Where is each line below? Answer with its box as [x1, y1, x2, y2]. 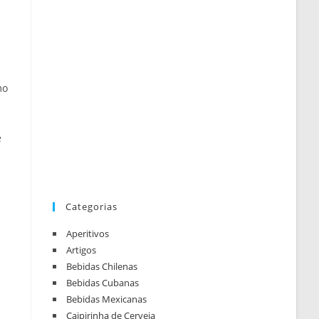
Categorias [66, 200, 118, 214]
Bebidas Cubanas [66, 276, 140, 290]
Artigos [66, 244, 97, 257]
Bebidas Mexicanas [66, 293, 147, 306]
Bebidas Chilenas [66, 260, 138, 273]
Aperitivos [66, 227, 110, 241]
